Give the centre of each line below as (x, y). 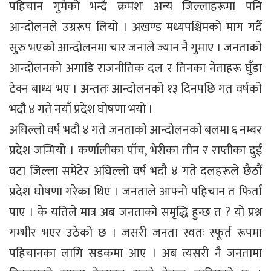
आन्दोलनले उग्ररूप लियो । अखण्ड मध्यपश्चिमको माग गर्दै (135, 27)
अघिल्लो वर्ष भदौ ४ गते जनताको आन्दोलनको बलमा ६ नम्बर (135, 130)
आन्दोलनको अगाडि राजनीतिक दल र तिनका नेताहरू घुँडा (135, 68)
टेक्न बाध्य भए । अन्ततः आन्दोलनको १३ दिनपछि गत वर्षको (135, 89)
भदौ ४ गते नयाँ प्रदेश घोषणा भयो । (81, 109)
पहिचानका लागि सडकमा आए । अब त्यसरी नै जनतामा (135, 253)
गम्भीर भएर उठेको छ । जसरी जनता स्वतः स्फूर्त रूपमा (135, 233)
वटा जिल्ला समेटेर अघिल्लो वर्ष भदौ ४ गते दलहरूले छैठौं (135, 171)
